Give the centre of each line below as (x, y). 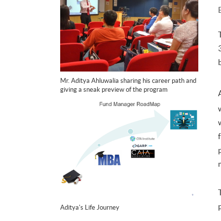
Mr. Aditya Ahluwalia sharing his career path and (128, 80)
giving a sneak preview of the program (114, 89)
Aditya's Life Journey (90, 208)
